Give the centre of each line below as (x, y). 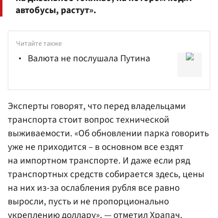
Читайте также (39, 43)
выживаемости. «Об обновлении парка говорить (108, 133)
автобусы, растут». (56, 10)
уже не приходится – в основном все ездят (96, 147)
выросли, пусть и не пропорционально (88, 201)
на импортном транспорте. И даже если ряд (99, 160)
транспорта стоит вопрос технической (89, 119)
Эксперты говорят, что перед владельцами (97, 106)
